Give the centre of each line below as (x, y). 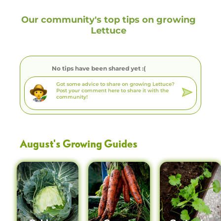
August (37, 143)
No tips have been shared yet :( (99, 69)
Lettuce (109, 31)
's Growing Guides (95, 143)
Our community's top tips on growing (109, 20)
